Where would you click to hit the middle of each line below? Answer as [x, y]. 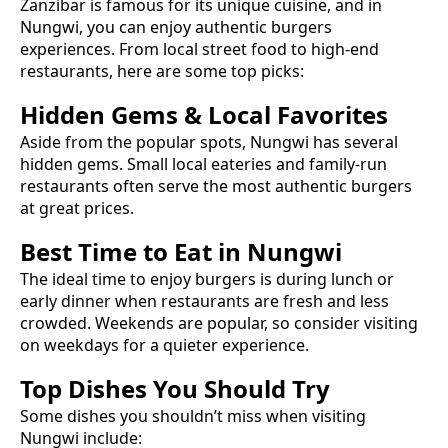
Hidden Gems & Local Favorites [204, 114]
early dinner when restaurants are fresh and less [204, 300]
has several [353, 141]
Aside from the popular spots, [135, 141]
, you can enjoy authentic [175, 26]
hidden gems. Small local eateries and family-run [203, 163]
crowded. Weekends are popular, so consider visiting [219, 322]
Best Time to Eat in [133, 251]
